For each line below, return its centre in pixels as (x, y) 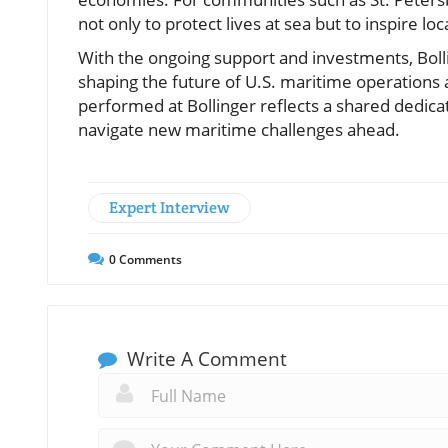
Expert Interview (169, 208)
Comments (149, 260)
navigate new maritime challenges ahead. (239, 130)
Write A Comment (204, 359)
